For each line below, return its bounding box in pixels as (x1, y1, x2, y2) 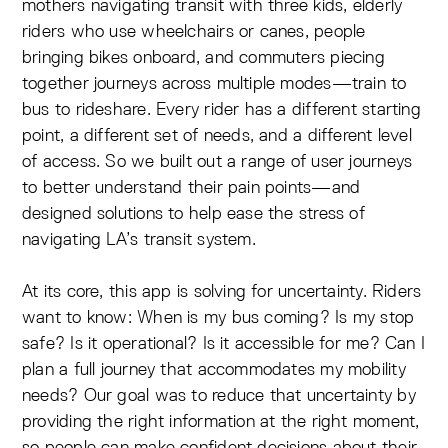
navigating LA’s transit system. (22, 227, 256, 251)
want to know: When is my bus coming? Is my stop (22, 305, 415, 329)
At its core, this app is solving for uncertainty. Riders (22, 279, 422, 303)
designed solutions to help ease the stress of (22, 201, 365, 225)
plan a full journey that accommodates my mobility (22, 357, 406, 381)
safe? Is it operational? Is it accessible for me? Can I (22, 331, 426, 355)
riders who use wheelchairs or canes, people (22, 19, 366, 43)
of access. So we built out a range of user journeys (22, 149, 413, 173)
